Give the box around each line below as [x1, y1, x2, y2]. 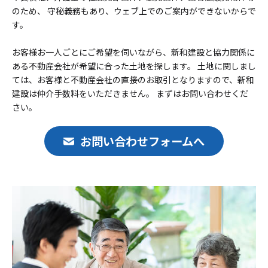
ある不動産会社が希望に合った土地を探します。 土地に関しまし [12, 60, 256, 72]
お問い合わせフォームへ [80, 132, 205, 150]
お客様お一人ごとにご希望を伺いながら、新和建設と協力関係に [12, 46, 255, 59]
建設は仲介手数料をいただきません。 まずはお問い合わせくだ [12, 87, 248, 100]
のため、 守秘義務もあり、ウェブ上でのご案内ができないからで [12, 5, 256, 17]
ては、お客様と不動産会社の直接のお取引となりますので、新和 [12, 74, 254, 86]
